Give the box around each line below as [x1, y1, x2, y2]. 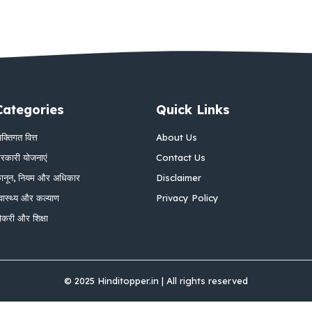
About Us [156, 131, 197, 143]
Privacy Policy [156, 192, 219, 203]
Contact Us [156, 151, 205, 163]
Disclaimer [156, 171, 201, 183]
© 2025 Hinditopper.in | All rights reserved [64, 274, 248, 286]
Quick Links [156, 101, 230, 118]
